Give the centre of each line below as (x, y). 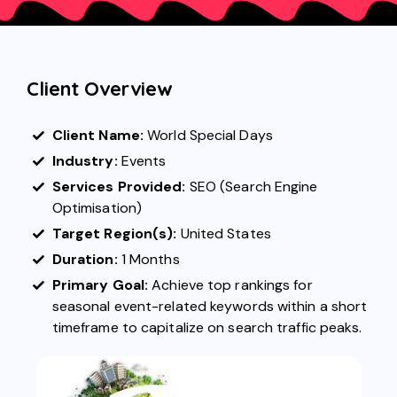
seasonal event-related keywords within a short (210, 307)
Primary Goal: (102, 285)
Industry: (85, 161)
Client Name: (97, 136)
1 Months (148, 260)
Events (142, 161)
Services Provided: (119, 187)
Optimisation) (97, 208)
